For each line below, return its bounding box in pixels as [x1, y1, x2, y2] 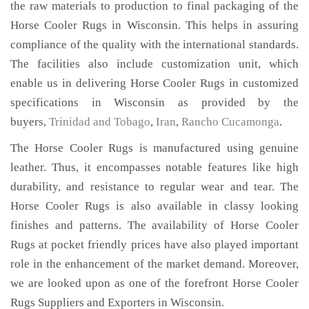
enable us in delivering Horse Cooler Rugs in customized [10, 77, 299, 90]
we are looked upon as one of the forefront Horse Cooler [10, 277, 299, 290]
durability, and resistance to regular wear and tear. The [10, 180, 299, 193]
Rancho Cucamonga [181, 115, 279, 128]
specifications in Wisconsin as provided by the [10, 96, 299, 109]
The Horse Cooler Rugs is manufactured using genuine [10, 141, 299, 154]
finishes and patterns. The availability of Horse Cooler [10, 219, 299, 232]
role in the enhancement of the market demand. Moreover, [10, 257, 299, 270]
